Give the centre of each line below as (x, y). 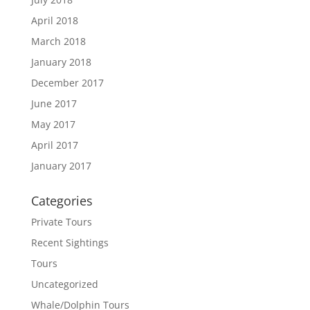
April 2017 (54, 145)
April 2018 (54, 20)
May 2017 (53, 124)
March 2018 (58, 41)
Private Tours (61, 222)
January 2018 (61, 62)
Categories (62, 201)
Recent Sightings (70, 243)
